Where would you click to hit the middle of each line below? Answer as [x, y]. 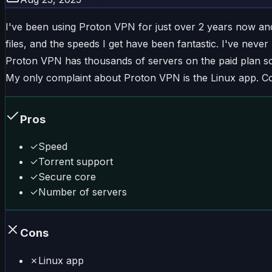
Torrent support [76, 162]
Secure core [67, 177]
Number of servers [83, 192]
